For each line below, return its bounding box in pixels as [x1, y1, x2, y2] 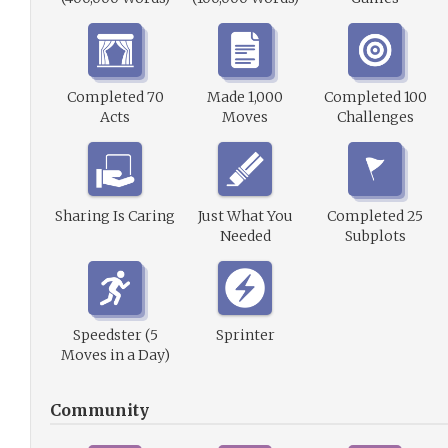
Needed [219, 227, 271, 245]
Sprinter [215, 326, 275, 344]
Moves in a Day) [60, 346, 170, 364]
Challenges [336, 108, 414, 126]
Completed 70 [66, 88, 164, 106]
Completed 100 [323, 88, 427, 106]
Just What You [197, 207, 293, 225]
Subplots [344, 227, 406, 245]
